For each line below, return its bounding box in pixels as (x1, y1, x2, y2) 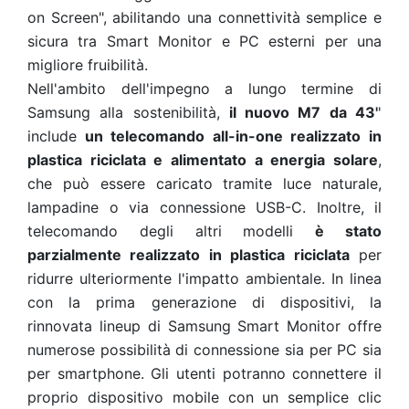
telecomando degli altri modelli (27, 222, 316, 241)
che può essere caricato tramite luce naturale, (27, 174, 382, 194)
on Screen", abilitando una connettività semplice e (27, 8, 382, 27)
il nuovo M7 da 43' (228, 103, 379, 122)
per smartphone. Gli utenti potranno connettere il (27, 364, 382, 383)
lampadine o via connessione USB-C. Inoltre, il (27, 198, 382, 217)
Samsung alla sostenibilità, (27, 103, 229, 122)
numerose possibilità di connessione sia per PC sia (27, 341, 382, 360)
